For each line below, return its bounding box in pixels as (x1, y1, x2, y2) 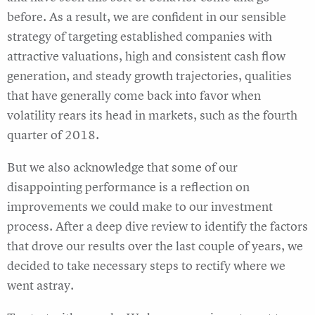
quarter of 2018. (7, 127, 99, 143)
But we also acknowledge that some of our (7, 159, 238, 176)
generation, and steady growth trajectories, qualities (7, 67, 292, 84)
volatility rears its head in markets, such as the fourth (7, 107, 297, 124)
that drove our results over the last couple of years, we (7, 238, 303, 255)
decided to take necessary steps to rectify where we (7, 257, 285, 274)
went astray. (7, 277, 74, 294)
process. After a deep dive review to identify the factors (7, 218, 308, 235)
